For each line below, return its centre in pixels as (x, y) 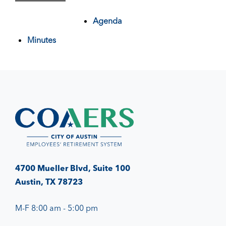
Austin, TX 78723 (49, 181)
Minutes (42, 40)
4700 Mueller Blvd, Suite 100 (73, 168)
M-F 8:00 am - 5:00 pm (56, 208)
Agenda (107, 21)
